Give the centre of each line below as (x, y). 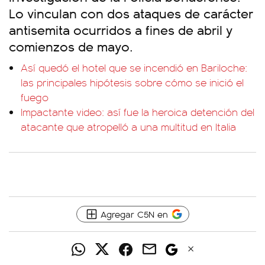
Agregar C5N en (134, 214)
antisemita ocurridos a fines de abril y (121, 29)
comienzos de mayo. (71, 46)
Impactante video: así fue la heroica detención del (138, 112)
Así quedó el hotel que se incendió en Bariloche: (134, 67)
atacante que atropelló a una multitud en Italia (128, 127)
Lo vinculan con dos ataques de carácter (131, 13)
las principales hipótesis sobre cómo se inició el (132, 82)
